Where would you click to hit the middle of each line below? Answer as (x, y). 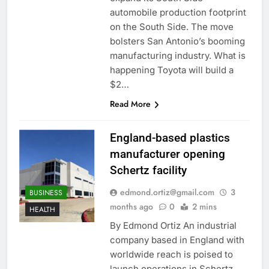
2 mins (204, 207)
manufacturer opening (167, 154)
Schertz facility (148, 171)
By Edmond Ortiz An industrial (173, 226)
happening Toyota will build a (171, 70)
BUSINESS (46, 192)
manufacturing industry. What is (177, 56)
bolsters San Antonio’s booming (177, 41)
